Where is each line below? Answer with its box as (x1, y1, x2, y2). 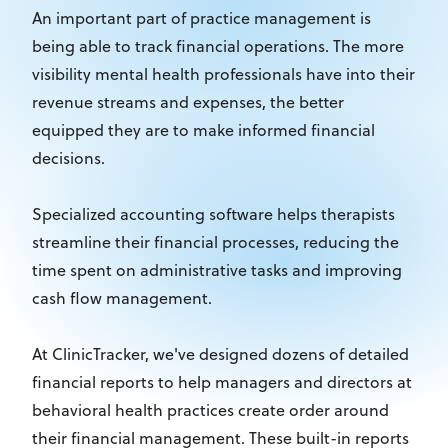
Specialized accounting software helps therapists (32, 203, 395, 225)
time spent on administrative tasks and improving (32, 259, 402, 281)
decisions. (32, 147, 109, 169)
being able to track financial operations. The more (32, 35, 404, 57)
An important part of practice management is (32, 7, 371, 29)
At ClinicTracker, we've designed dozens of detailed (32, 343, 409, 365)
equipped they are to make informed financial (32, 119, 375, 141)
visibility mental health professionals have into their (32, 63, 415, 85)
